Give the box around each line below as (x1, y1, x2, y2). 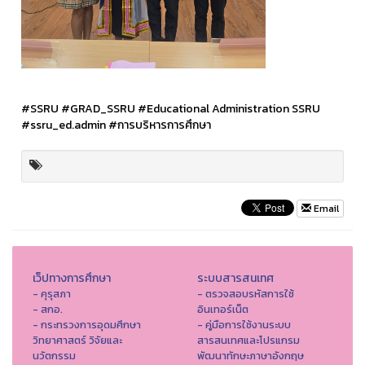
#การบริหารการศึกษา (108, 116, 211, 134)
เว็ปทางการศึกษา (33, 269, 111, 287)
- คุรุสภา (33, 285, 71, 301)
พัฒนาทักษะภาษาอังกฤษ (196, 347, 304, 363)
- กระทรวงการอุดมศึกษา (33, 316, 141, 332)
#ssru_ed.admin (21, 116, 106, 134)
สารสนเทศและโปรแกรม (196, 332, 300, 348)
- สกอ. (33, 301, 63, 317)
